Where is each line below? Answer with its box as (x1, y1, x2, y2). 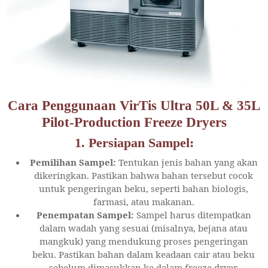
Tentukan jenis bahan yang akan (115, 156, 258, 168)
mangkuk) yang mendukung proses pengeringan (39, 234, 248, 247)
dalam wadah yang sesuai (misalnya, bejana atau (39, 221, 248, 234)
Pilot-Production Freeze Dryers (41, 114, 227, 130)
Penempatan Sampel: (36, 208, 134, 221)
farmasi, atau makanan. (93, 195, 194, 208)
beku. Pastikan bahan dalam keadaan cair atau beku (32, 248, 255, 260)
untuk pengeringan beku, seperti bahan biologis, (39, 182, 248, 194)
